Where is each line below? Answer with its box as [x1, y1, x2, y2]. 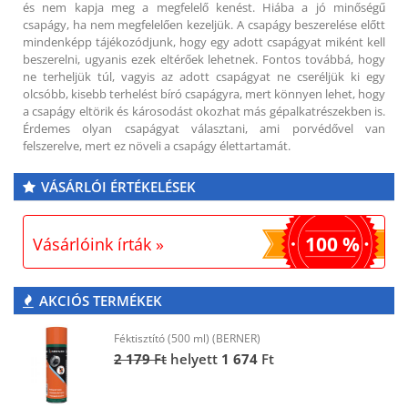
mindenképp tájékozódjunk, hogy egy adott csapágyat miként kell [23, 34, 385, 51]
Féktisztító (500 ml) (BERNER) [114, 331, 260, 347]
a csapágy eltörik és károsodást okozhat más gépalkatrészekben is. [23, 103, 385, 120]
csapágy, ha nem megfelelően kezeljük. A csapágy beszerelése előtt [23, 16, 385, 34]
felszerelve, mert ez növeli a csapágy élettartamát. [23, 138, 291, 155]
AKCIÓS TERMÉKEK [39, 291, 162, 311]
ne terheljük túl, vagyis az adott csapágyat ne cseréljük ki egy [23, 68, 385, 86]
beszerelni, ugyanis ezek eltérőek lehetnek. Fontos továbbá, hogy [23, 51, 385, 68]
